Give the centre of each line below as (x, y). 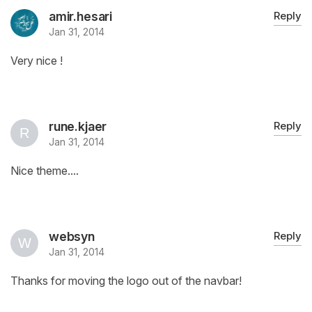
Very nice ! (37, 61)
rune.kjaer (78, 127)
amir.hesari (81, 17)
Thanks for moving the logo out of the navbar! (126, 281)
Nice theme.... (45, 171)
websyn (72, 237)
